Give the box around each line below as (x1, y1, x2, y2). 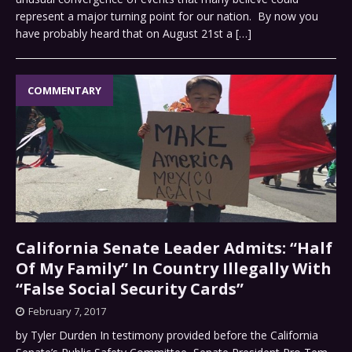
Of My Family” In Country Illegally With (16, 258, 332, 280)
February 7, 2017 (28, 304, 106, 319)
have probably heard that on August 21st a (16, 26, 236, 42)
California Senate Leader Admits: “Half (16, 237, 332, 259)
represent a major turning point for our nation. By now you (16, 9, 318, 24)
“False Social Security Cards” (16, 278, 244, 300)
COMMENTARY (27, 83, 101, 98)
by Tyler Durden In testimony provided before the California (16, 328, 318, 343)
